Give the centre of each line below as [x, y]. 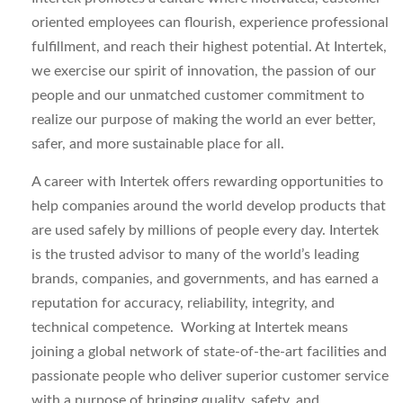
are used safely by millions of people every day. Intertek [205, 230]
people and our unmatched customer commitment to [198, 95]
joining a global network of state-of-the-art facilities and [209, 352]
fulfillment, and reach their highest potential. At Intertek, [209, 47]
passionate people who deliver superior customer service [210, 376]
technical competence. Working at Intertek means [190, 327]
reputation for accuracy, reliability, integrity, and [183, 303]
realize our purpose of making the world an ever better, [204, 120]
